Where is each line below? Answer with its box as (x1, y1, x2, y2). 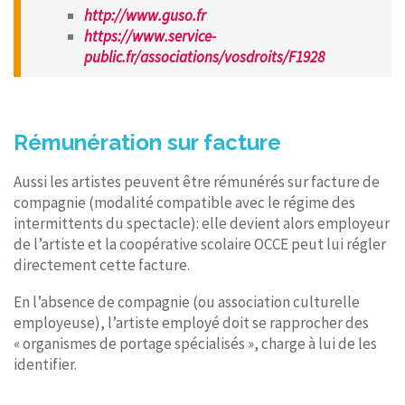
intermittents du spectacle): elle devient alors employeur (14, 212, 390, 233)
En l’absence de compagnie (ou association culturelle (14, 291, 360, 312)
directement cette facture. (14, 254, 193, 275)
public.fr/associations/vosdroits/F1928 (84, 46, 325, 67)
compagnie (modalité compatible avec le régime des (14, 192, 355, 212)
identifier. (14, 353, 80, 374)
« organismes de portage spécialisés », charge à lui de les (14, 333, 377, 353)
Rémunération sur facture (14, 128, 281, 155)
